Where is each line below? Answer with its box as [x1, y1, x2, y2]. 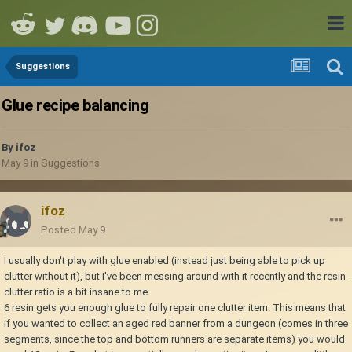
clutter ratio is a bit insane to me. [4, 286, 150, 299]
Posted [41, 223, 79, 236]
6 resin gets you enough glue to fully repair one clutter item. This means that [4, 302, 346, 314]
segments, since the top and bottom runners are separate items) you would [4, 333, 345, 346]
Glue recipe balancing [2, 96, 149, 115]
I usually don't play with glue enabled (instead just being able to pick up [4, 255, 325, 267]
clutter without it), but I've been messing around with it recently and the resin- [4, 270, 349, 283]
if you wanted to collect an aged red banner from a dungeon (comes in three [4, 317, 348, 330]
